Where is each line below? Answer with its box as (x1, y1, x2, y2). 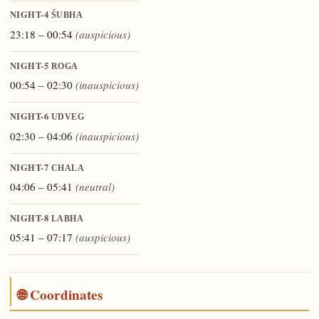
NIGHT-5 (9, 58, 51, 72)
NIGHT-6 (9, 110, 51, 123)
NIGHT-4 (9, 8, 51, 21)
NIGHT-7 (9, 160, 51, 174)
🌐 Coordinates (17, 285, 103, 305)
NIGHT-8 (9, 211, 51, 224)
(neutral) (75, 179, 115, 194)
